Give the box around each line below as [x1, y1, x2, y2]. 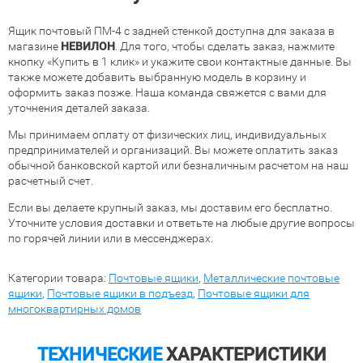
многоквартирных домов [8, 302, 141, 315]
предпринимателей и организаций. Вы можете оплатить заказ [8, 143, 338, 156]
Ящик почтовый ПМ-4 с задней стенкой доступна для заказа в [8, 24, 335, 37]
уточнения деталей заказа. [8, 101, 150, 114]
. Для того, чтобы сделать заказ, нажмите [115, 40, 335, 53]
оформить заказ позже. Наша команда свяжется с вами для [8, 86, 327, 99]
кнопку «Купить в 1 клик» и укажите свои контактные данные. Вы [8, 55, 352, 68]
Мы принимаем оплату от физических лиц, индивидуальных [8, 128, 327, 141]
